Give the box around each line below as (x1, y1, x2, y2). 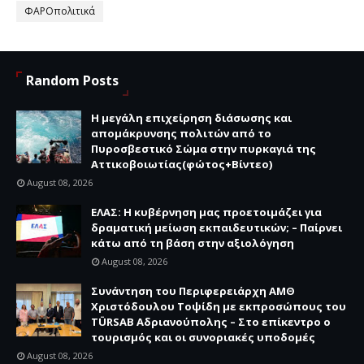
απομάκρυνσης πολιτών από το (91, 125, 271, 141)
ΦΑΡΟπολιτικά (24, 3, 95, 18)
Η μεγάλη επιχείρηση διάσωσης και (91, 110, 292, 125)
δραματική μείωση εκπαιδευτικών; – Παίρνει (91, 219, 342, 235)
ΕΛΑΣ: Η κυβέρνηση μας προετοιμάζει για (91, 204, 322, 219)
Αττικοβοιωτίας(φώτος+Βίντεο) (91, 156, 272, 171)
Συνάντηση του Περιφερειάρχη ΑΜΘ (91, 283, 295, 298)
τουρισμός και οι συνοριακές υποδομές (91, 329, 315, 344)
